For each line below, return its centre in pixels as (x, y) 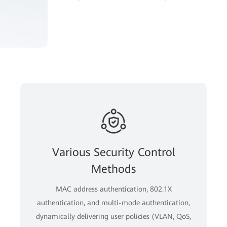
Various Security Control (113, 152)
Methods (113, 169)
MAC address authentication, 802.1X (113, 189)
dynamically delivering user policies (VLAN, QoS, (113, 216)
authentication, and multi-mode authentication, (113, 202)
